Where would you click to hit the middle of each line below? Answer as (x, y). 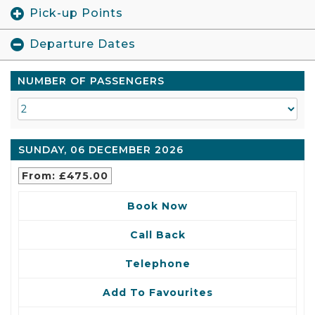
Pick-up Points (76, 13)
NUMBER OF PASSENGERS (91, 81)
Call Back (157, 234)
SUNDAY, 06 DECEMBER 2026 (101, 149)
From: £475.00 (65, 175)
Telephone (157, 263)
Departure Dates (83, 44)
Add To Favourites (157, 292)
